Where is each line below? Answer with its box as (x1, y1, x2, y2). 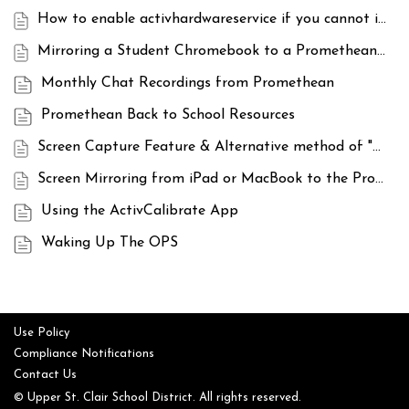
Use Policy (14, 327, 69, 339)
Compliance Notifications (14, 348, 154, 360)
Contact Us (14, 369, 77, 381)
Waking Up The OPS (41, 236, 178, 251)
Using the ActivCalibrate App (41, 204, 238, 219)
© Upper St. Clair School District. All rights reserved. (14, 392, 301, 404)
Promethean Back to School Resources (41, 108, 295, 123)
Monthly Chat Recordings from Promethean (41, 76, 334, 91)
